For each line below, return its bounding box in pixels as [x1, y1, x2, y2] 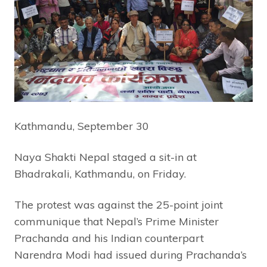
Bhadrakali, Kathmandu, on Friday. [14, 167, 186, 181]
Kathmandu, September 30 [14, 119, 149, 133]
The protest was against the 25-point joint [14, 198, 223, 212]
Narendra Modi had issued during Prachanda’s [14, 248, 247, 262]
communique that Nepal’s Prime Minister [14, 215, 219, 229]
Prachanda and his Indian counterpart [14, 231, 204, 246]
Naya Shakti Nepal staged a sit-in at [14, 150, 197, 164]
